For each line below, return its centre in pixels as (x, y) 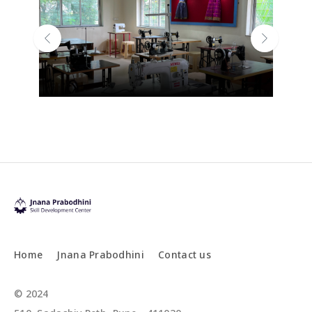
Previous (67, 45)
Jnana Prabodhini (100, 254)
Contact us (185, 254)
